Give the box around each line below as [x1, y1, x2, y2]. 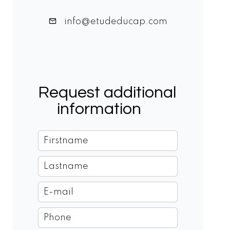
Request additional [38, 84, 177, 102]
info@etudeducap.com [62, 17, 167, 27]
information [56, 101, 141, 118]
